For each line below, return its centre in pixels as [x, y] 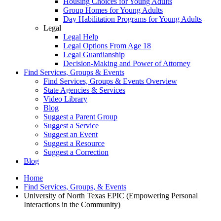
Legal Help [81, 37]
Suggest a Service [71, 126]
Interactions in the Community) [72, 205]
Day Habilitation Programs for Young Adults [132, 19]
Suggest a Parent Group [80, 117]
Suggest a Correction [76, 152]
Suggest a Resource [74, 144]
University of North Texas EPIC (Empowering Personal [111, 196]
